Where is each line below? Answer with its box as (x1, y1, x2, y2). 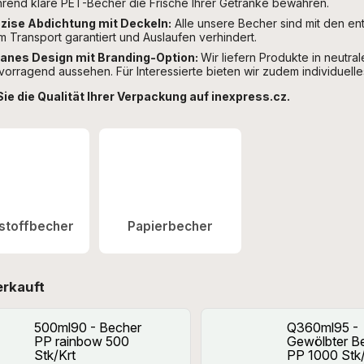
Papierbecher (128, 219, 214, 235)
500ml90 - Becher (34, 319, 141, 336)
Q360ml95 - (286, 319, 358, 336)
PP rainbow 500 (34, 333, 129, 350)
